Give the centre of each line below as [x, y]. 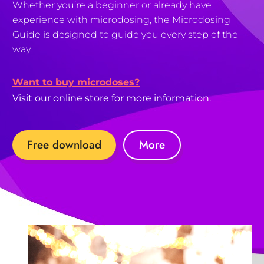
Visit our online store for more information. [112, 98]
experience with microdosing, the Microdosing [121, 20]
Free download [64, 145]
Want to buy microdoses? [76, 82]
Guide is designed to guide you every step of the [125, 34]
